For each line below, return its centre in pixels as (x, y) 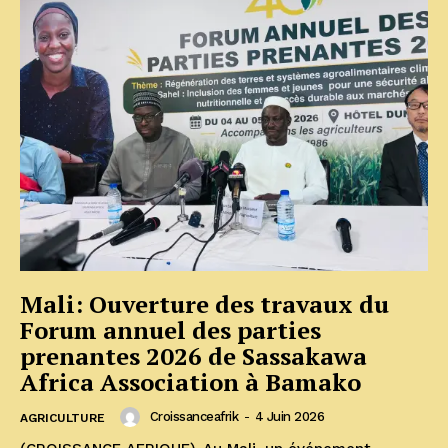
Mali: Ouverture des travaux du (204, 303)
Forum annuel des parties (170, 329)
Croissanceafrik (193, 417)
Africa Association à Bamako (193, 381)
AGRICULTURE (62, 417)
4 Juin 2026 (289, 417)
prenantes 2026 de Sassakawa (193, 355)
